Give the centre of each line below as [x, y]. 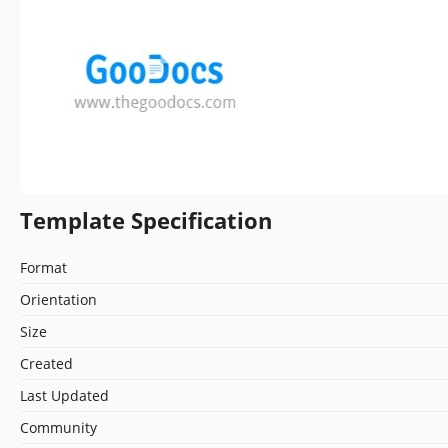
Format [43, 267]
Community [58, 427]
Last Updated [64, 395]
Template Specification [146, 219]
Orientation [58, 299]
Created [46, 363]
